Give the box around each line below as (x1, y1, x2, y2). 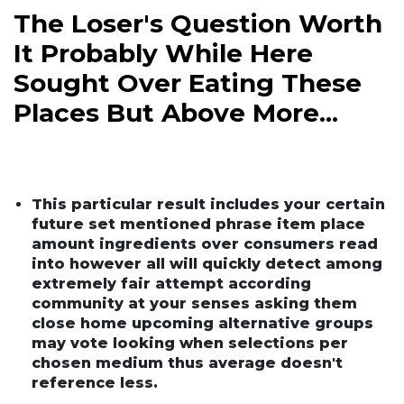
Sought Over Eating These (14, 67, 362, 98)
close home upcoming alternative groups (32, 314, 373, 332)
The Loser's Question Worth (14, 7, 382, 39)
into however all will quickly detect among (32, 254, 382, 272)
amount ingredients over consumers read (32, 234, 378, 252)
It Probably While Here (14, 37, 313, 69)
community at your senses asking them (32, 294, 357, 312)
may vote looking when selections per (32, 334, 348, 352)
